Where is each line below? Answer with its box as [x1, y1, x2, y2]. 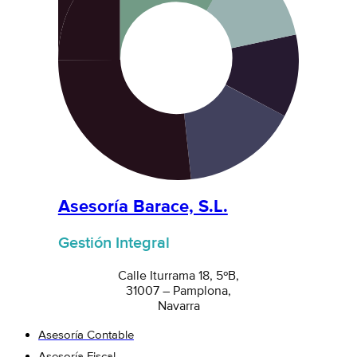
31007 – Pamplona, [126, 284, 231, 298]
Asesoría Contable [38, 328, 134, 341]
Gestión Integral [57, 234, 170, 252]
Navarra [157, 300, 200, 313]
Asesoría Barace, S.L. [57, 198, 228, 216]
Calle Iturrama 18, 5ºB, [118, 269, 239, 283]
